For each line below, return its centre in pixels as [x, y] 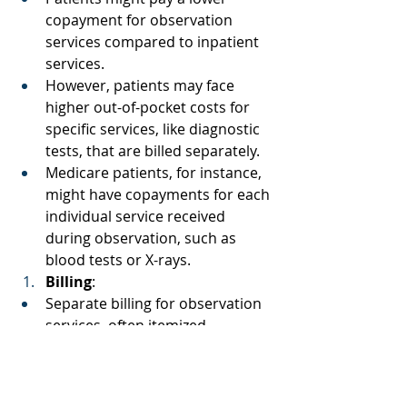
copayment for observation [141, 20]
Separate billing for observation [155, 303]
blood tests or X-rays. [120, 259]
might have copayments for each [159, 194]
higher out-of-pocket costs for [149, 107]
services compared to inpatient [154, 41]
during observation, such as [143, 238]
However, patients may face [142, 85]
